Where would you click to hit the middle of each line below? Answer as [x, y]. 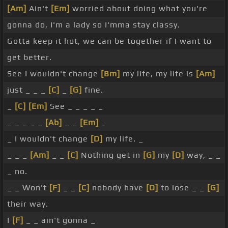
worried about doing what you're [139, 9]
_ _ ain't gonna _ [60, 220]
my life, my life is [158, 74]
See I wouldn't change [54, 74]
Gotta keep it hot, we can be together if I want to [109, 41]
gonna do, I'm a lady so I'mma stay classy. [94, 25]
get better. [30, 58]
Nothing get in [111, 155]
